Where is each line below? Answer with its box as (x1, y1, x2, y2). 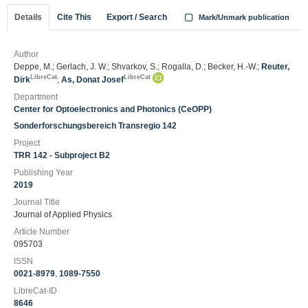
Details (14, 12, 42, 22)
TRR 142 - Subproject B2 (14, 151, 110, 160)
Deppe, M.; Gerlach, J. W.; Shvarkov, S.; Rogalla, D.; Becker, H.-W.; (14, 62, 261, 71)
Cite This (57, 12, 91, 22)
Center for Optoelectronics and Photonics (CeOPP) (14, 104, 212, 114)
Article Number (14, 227, 69, 236)
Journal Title (14, 197, 60, 207)
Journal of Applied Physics (14, 210, 112, 219)
